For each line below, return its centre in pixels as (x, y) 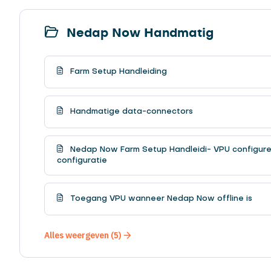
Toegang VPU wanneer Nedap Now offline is (160, 198)
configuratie (82, 160)
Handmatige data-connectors (130, 111)
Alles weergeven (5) (83, 235)
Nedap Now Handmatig (138, 33)
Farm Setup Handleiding (117, 71)
